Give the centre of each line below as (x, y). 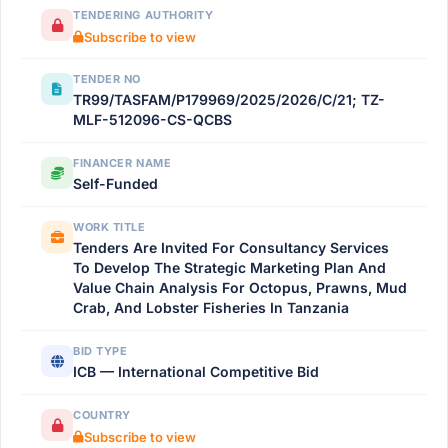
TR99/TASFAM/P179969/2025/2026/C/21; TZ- (229, 99)
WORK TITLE (109, 227)
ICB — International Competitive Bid (196, 371)
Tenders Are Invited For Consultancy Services (231, 247)
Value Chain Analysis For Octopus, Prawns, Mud (240, 287)
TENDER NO (107, 79)
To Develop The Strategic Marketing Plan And (229, 267)
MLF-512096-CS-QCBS (152, 119)
